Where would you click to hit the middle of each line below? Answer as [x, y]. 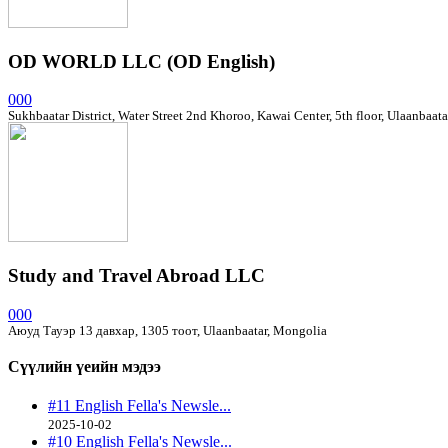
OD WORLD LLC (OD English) [141, 61]
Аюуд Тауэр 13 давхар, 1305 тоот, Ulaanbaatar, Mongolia [167, 330]
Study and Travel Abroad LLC [136, 276]
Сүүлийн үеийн [65, 367]
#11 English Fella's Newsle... [139, 406]
